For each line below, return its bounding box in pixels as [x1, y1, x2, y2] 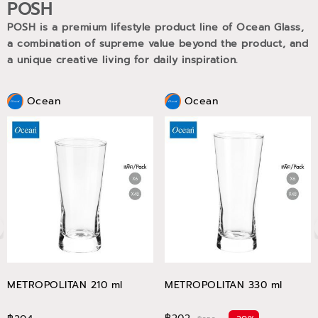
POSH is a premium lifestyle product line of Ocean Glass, [7, 20, 304, 35]
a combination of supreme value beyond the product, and [7, 36, 308, 51]
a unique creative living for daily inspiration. [7, 53, 242, 67]
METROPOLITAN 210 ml [7, 278, 123, 292]
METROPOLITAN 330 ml [165, 278, 283, 292]
